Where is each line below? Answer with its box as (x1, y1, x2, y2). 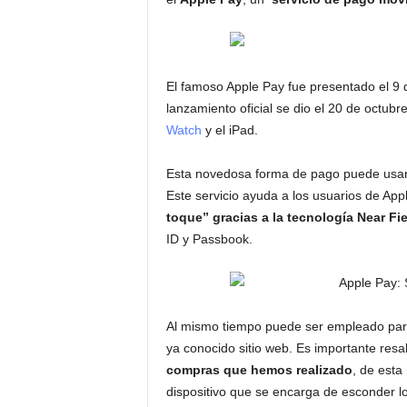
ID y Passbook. (165, 232, 253, 246)
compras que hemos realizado (165, 362, 352, 377)
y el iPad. (201, 123, 258, 137)
